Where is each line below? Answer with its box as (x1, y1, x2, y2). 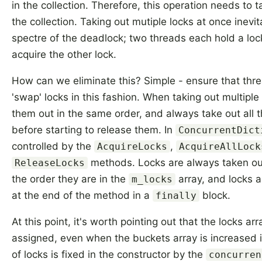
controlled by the (12, 140, 94, 152)
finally (156, 189, 196, 201)
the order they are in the (12, 173, 129, 185)
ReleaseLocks (15, 157, 85, 168)
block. (199, 189, 230, 201)
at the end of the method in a (12, 189, 153, 201)
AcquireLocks (97, 140, 167, 152)
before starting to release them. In (12, 123, 175, 136)
